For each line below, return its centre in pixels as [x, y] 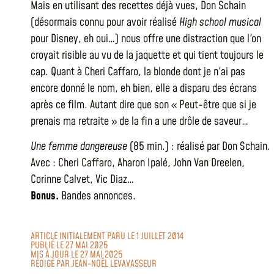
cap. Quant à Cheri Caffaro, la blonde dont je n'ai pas [138, 72]
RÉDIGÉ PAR [51, 264]
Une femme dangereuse [79, 147]
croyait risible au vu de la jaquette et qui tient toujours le [147, 55]
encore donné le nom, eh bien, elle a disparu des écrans [144, 88]
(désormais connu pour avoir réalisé [105, 22]
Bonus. [45, 196]
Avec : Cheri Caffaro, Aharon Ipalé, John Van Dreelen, [138, 163]
